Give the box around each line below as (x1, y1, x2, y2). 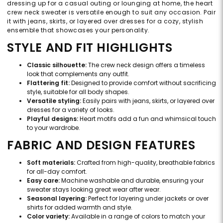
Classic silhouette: (27, 61, 87, 70)
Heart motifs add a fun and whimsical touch (78, 114, 216, 123)
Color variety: (27, 212, 70, 221)
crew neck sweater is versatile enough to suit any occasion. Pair (7, 8, 216, 17)
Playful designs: (27, 114, 78, 123)
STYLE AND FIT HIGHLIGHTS (7, 39, 173, 56)
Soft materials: (27, 158, 75, 167)
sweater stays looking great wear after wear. (27, 185, 161, 194)
